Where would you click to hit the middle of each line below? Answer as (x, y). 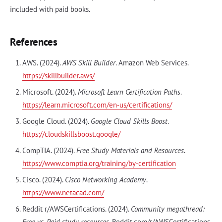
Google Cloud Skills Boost (129, 121)
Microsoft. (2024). (50, 92)
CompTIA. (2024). (49, 150)
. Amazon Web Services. (152, 62)
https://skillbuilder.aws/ (58, 75)
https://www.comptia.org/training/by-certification (99, 163)
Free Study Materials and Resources (130, 150)
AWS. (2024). (42, 62)
